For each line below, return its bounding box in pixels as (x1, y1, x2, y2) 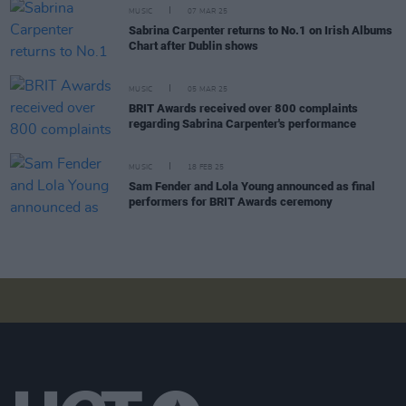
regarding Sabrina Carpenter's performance (129, 117, 356, 130)
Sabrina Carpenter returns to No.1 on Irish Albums (129, 24, 392, 37)
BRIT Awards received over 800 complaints (129, 101, 358, 115)
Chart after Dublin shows (129, 39, 258, 53)
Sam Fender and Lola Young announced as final (129, 179, 375, 193)
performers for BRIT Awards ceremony (129, 195, 333, 208)
